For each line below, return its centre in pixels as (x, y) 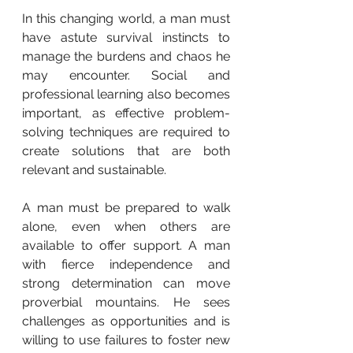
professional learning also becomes (126, 95)
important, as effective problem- (126, 113)
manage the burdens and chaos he (126, 57)
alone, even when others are (126, 227)
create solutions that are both (126, 151)
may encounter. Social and (126, 76)
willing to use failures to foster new (126, 340)
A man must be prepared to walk (126, 208)
